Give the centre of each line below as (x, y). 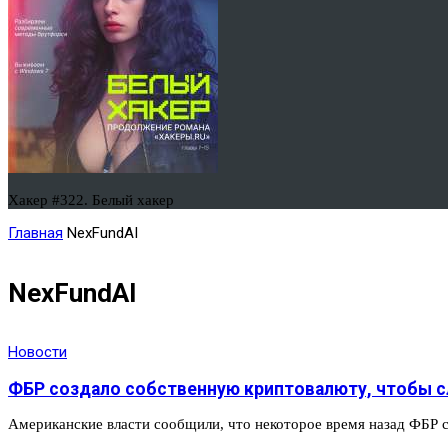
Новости (37, 352)
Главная (35, 233)
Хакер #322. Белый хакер (91, 200)
